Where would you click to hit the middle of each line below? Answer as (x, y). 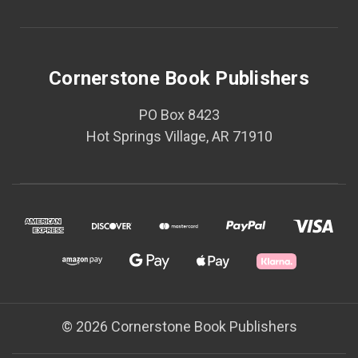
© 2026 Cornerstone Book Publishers (179, 326)
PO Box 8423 (179, 115)
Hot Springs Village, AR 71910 (179, 136)
